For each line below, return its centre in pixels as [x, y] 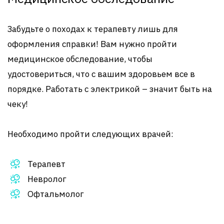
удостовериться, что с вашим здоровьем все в [101, 74]
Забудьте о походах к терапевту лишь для [93, 29]
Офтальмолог [56, 194]
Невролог [47, 179]
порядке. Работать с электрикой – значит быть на [110, 89]
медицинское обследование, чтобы [80, 59]
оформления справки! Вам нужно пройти [92, 44]
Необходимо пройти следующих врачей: [90, 134]
